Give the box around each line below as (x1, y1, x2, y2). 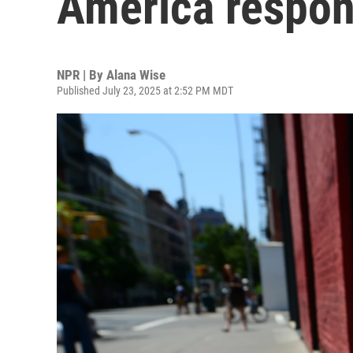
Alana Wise (106, 67, 165, 83)
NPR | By (57, 67, 106, 83)
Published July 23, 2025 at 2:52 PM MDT (57, 84, 233, 97)
